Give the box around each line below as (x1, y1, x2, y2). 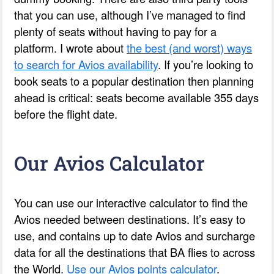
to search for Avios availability (14, 56, 158, 72)
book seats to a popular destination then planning (14, 72, 254, 89)
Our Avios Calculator (14, 149, 206, 176)
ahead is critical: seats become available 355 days (14, 89, 259, 105)
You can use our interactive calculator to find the (14, 194, 248, 210)
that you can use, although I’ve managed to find (14, 6, 246, 23)
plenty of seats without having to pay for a (14, 23, 217, 39)
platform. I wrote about (14, 39, 127, 56)
